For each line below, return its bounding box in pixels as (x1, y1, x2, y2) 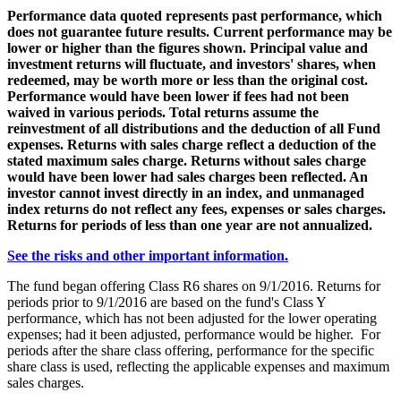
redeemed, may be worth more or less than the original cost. (7, 72, 368, 88)
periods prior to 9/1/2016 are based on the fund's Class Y (7, 294, 326, 310)
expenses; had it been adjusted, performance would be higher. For (7, 326, 380, 342)
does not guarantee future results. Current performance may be (7, 23, 392, 39)
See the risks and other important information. (7, 247, 288, 263)
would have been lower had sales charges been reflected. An (7, 168, 368, 184)
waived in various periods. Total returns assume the (7, 104, 319, 120)
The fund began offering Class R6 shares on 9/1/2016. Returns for (7, 277, 380, 294)
